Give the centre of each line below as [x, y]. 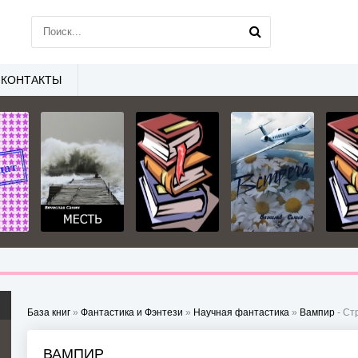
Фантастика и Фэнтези [132, 312]
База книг [49, 312]
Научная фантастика [241, 312]
